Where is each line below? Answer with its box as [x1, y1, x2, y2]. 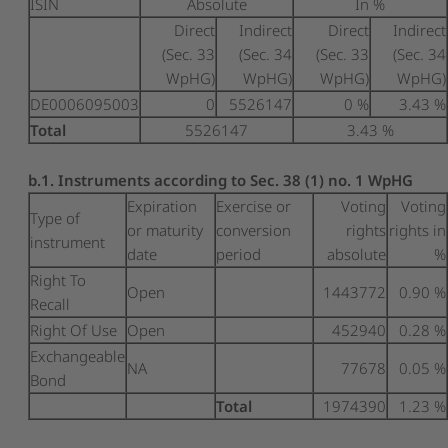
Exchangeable [30, 345, 126, 366]
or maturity [127, 219, 204, 240]
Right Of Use [30, 319, 118, 340]
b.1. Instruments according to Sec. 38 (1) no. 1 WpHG [28, 169, 414, 190]
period [216, 243, 262, 264]
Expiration [127, 195, 198, 216]
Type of [30, 207, 81, 228]
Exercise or [216, 195, 292, 216]
